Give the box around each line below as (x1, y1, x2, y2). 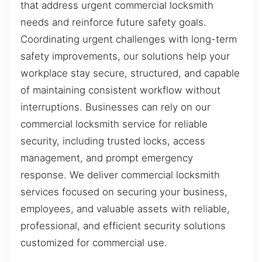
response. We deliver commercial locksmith (20, 169, 220, 181)
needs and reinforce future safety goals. (20, 16, 206, 29)
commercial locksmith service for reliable (20, 118, 208, 130)
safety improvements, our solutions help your (20, 50, 230, 63)
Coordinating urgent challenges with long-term (20, 33, 237, 46)
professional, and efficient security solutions (20, 220, 226, 232)
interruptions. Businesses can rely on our (20, 101, 211, 113)
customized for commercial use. (20, 237, 167, 249)
